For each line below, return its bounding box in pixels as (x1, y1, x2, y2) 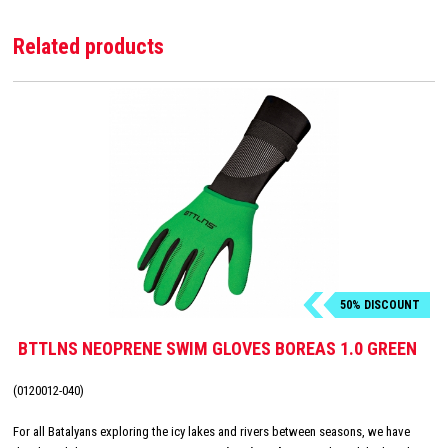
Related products (13, 33, 164, 59)
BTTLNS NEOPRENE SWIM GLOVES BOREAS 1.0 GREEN (18, 338, 417, 360)
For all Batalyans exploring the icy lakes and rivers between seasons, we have (13, 424, 410, 440)
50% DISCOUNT (340, 298, 420, 313)
